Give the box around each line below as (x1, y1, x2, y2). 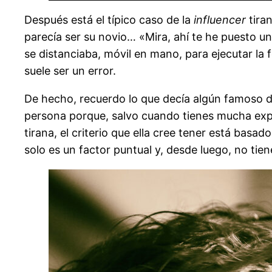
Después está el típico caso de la (24, 13, 194, 27)
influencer (194, 13, 246, 27)
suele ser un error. (24, 64, 116, 78)
